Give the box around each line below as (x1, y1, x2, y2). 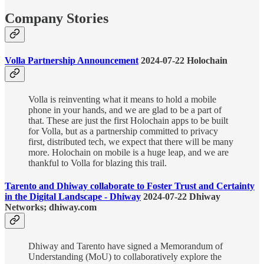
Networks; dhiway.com (5, 202, 97, 213)
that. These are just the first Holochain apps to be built (28, 115, 228, 126)
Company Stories (5, 11, 108, 27)
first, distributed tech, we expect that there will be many (28, 136, 233, 147)
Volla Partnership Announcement (5, 55, 138, 65)
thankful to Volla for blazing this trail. (28, 157, 167, 168)
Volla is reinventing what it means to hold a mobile (28, 94, 216, 104)
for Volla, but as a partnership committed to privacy (28, 126, 218, 136)
